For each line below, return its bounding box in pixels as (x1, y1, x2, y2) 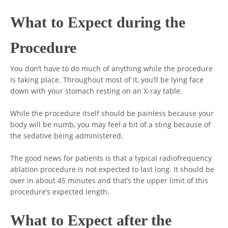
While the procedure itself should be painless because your (10, 109, 214, 118)
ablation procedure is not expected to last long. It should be (10, 165, 215, 174)
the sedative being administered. (10, 131, 124, 140)
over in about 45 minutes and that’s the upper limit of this (10, 176, 209, 185)
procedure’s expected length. (10, 187, 110, 196)
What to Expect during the (10, 14, 186, 31)
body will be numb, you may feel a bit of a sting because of (10, 120, 211, 129)
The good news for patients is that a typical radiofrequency (10, 154, 212, 163)
